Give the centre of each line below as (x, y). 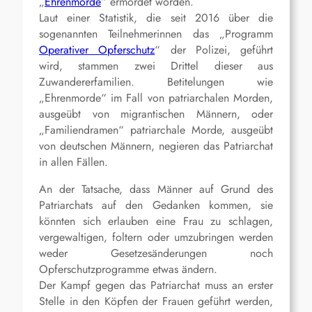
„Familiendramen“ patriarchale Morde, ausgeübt (156, 130)
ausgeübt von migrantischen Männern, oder (156, 114)
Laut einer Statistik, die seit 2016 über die (156, 18)
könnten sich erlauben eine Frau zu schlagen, (156, 221)
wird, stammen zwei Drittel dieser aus (156, 66)
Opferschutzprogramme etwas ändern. (128, 270)
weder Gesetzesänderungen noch (156, 253)
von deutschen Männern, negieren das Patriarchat (156, 146)
